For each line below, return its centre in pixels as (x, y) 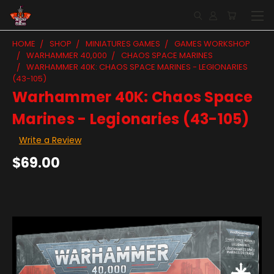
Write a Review (50, 140)
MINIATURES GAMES (123, 44)
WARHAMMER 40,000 (67, 55)
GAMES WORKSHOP (212, 44)
